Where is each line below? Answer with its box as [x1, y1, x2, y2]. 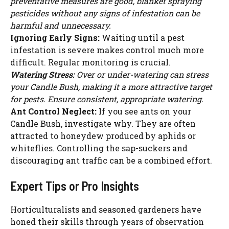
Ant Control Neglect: [10, 106, 97, 117]
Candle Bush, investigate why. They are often [10, 118, 196, 129]
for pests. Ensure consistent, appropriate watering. [10, 94, 203, 105]
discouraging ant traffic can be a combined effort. [10, 155, 212, 166]
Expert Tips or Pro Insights [10, 178, 139, 194]
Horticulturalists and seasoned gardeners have [10, 204, 201, 215]
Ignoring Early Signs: [10, 32, 100, 43]
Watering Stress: [10, 69, 75, 80]
